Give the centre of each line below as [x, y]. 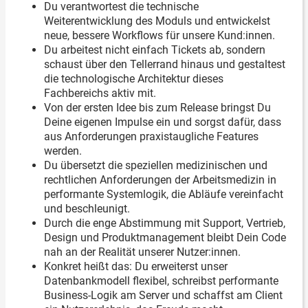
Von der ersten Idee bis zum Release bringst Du [157, 108]
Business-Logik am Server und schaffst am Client [163, 295]
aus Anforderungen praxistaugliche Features [151, 136]
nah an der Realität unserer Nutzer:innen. [142, 252]
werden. [63, 151]
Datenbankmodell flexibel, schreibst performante [161, 281]
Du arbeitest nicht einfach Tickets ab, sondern [155, 50]
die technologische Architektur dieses [134, 79]
